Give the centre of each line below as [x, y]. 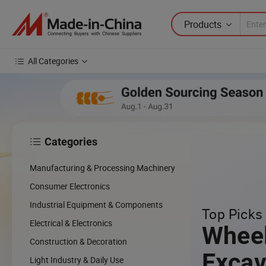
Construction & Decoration [78, 241]
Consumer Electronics [70, 186]
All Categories [53, 61]
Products [203, 24]
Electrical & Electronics [71, 223]
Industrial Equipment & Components [96, 204]
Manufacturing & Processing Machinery [102, 167]
